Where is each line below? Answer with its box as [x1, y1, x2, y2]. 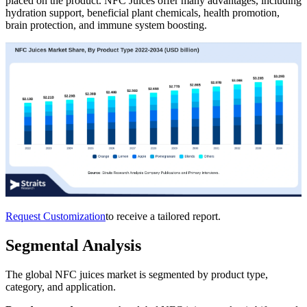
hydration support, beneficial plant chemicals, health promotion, [5, 6, 280, 19]
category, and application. [5, 280, 116, 293]
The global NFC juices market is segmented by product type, [5, 268, 268, 280]
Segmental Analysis [5, 236, 141, 254]
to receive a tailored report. [106, 210, 221, 222]
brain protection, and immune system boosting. [5, 19, 207, 31]
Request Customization [5, 210, 106, 222]
